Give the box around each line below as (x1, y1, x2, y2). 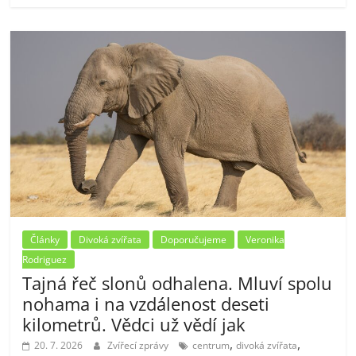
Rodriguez (22, 252, 68, 266)
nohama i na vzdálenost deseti (22, 291, 270, 315)
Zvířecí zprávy (107, 338, 172, 352)
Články (30, 232, 60, 246)
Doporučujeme (161, 232, 227, 246)
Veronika (246, 232, 285, 246)
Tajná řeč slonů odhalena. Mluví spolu (22, 270, 333, 295)
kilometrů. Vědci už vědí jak (22, 311, 246, 336)
